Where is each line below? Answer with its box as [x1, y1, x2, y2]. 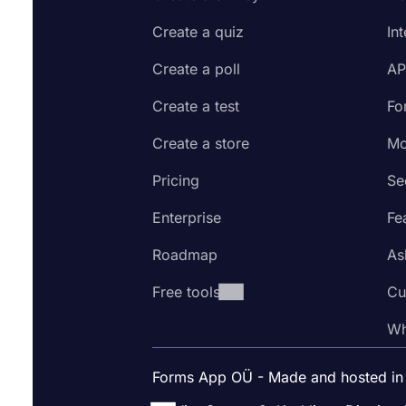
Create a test [152, 96, 239, 115]
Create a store [152, 133, 249, 152]
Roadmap [152, 245, 217, 264]
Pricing [152, 170, 199, 189]
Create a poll [152, 59, 240, 78]
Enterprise [152, 208, 221, 227]
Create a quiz [152, 22, 244, 41]
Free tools [152, 282, 220, 301]
